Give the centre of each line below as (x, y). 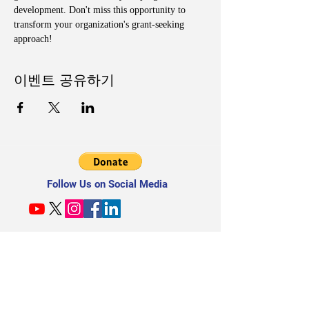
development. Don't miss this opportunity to (101, 10)
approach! (33, 39)
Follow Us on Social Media (107, 184)
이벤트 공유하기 (64, 80)
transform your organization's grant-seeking (100, 24)
